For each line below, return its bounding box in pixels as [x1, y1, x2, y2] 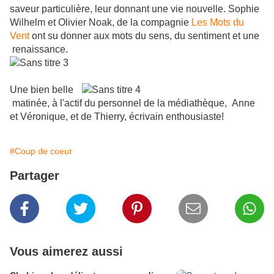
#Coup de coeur [10, 146, 72, 157]
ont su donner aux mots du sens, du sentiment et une [29, 31, 259, 42]
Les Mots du [191, 17, 244, 28]
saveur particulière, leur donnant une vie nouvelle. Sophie [10, 4, 259, 15]
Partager [10, 169, 59, 183]
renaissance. [12, 44, 68, 55]
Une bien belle [10, 84, 73, 95]
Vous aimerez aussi [10, 245, 123, 259]
